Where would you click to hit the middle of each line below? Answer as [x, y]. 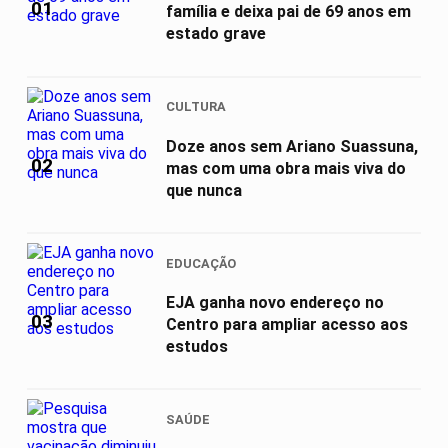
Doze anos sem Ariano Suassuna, [292, 146]
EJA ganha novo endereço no [275, 302]
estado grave [216, 34]
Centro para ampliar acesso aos [287, 324]
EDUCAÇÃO [201, 263]
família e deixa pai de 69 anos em [288, 12]
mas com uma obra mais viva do [286, 168]
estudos [197, 346]
